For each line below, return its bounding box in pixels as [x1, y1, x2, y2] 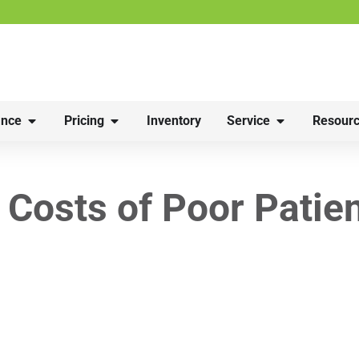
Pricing [64, 113, 104, 128]
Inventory [147, 113, 201, 128]
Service [227, 113, 270, 128]
